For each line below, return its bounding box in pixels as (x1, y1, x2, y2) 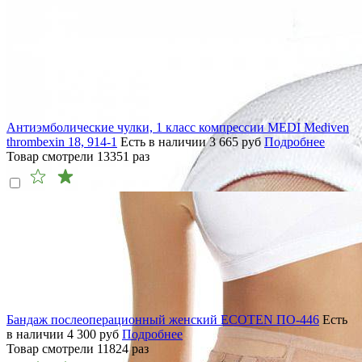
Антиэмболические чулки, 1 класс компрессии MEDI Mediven (6, 120, 349, 135)
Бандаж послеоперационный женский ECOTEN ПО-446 (6, 313, 319, 327)
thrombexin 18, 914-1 (6, 135, 117, 149)
